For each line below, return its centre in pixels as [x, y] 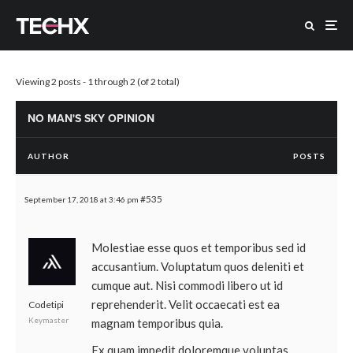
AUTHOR [48, 156]
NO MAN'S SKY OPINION [91, 119]
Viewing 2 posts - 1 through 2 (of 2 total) [98, 82]
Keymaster [48, 320]
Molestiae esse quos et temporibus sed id [199, 247]
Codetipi [46, 305]
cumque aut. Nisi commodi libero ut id [187, 285]
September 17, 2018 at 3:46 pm [82, 199]
